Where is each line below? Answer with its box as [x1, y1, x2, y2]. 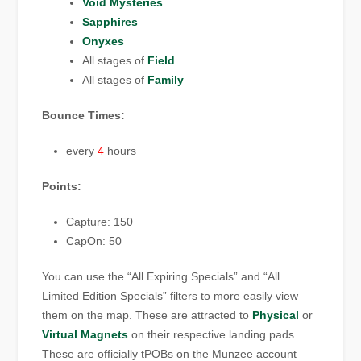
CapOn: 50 [66, 234, 122, 247]
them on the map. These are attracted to [42, 308, 253, 322]
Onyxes [82, 34, 125, 48]
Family [147, 73, 185, 86]
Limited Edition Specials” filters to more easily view [42, 288, 299, 302]
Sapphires [82, 15, 139, 28]
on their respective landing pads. [128, 327, 298, 341]
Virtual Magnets [42, 327, 129, 341]
